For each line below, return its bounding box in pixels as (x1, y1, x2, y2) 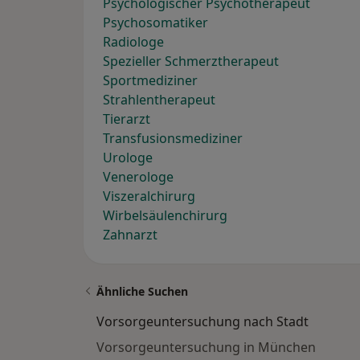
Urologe (103, 149, 153, 167)
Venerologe (103, 168, 174, 186)
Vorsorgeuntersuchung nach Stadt (96, 313, 309, 331)
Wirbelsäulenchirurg (103, 207, 227, 225)
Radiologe (103, 33, 164, 51)
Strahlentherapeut (103, 91, 215, 109)
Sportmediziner (103, 72, 198, 90)
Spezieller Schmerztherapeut (103, 52, 279, 71)
